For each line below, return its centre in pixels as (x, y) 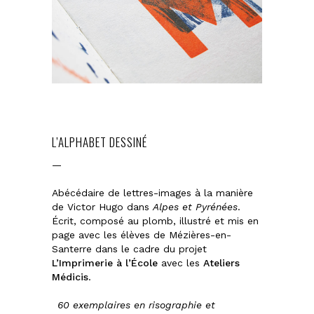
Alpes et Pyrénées (195, 206)
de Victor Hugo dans (102, 206)
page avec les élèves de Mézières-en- (142, 234)
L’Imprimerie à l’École (105, 262)
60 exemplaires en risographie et (134, 305)
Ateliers (221, 262)
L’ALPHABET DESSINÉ (100, 142)
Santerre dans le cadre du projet (129, 248)
